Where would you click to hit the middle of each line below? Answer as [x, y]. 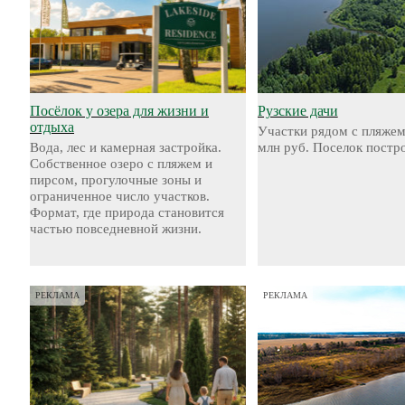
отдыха [52, 127]
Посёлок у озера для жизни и [119, 111]
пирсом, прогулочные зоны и [116, 180]
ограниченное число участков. [120, 196]
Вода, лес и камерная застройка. [126, 147]
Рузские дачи [297, 111]
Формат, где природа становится [127, 212]
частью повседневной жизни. [116, 229]
